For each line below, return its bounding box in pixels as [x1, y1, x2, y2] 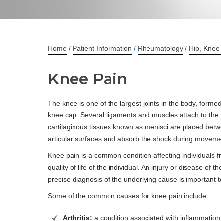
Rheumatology [138, 44, 183, 52]
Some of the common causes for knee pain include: [48, 192, 208, 200]
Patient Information [73, 44, 132, 52]
